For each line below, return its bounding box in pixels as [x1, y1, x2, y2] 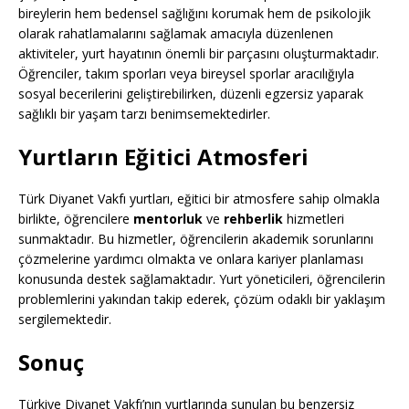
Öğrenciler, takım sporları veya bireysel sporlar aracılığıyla [18, 65, 354, 83]
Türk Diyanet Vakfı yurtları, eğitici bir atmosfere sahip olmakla [18, 190, 380, 208]
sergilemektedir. [18, 310, 111, 329]
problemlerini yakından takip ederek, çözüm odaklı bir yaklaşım [18, 290, 385, 309]
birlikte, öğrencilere [18, 210, 133, 228]
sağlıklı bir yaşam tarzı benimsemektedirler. [18, 105, 270, 123]
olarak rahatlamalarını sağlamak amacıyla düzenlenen [18, 25, 333, 43]
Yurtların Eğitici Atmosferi [18, 142, 309, 173]
